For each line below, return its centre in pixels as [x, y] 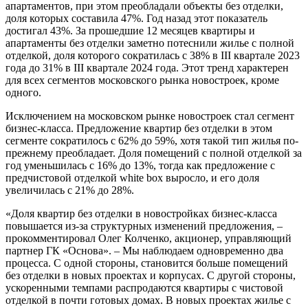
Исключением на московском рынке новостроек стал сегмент [150, 115]
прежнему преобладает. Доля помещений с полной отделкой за [154, 153]
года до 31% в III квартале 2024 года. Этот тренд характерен [147, 67]
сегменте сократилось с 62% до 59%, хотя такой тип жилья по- [152, 140]
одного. [23, 92]
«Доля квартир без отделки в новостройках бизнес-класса [141, 213]
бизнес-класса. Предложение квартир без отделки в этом [139, 128]
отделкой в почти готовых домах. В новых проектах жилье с [148, 300]
